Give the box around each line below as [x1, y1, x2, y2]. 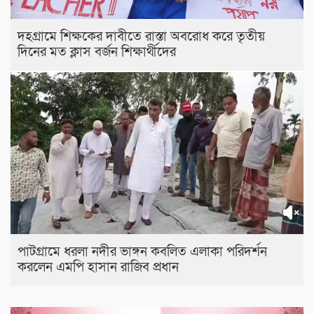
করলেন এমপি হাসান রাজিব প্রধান [18, 258, 179, 276]
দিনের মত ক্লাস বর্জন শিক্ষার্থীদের [18, 43, 179, 61]
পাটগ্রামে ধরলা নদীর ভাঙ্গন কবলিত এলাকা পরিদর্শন [18, 243, 267, 261]
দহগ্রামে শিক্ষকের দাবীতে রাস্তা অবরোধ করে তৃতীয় [18, 27, 265, 46]
